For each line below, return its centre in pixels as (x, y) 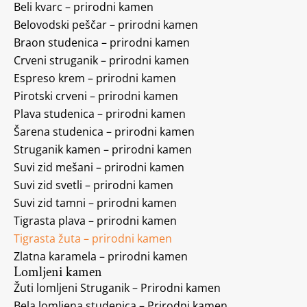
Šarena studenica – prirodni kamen (104, 131)
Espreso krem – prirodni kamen (95, 78)
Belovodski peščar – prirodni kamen (106, 24)
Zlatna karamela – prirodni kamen (101, 256)
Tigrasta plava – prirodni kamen (95, 220)
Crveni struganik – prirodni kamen (101, 60)
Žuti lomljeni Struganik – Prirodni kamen (117, 287)
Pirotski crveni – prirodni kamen (96, 96)
